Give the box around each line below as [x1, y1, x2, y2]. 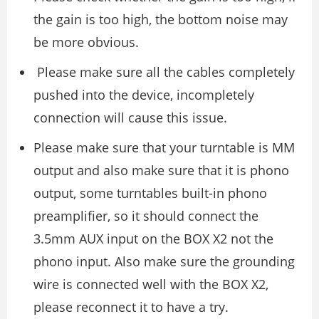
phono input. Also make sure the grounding [33, 252, 295, 270]
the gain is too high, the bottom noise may [33, 10, 288, 28]
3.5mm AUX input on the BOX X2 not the [33, 229, 273, 247]
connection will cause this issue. [33, 108, 227, 126]
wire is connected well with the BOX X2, [33, 275, 268, 293]
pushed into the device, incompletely [33, 85, 254, 103]
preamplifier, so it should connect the [33, 206, 258, 224]
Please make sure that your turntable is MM [33, 138, 295, 156]
